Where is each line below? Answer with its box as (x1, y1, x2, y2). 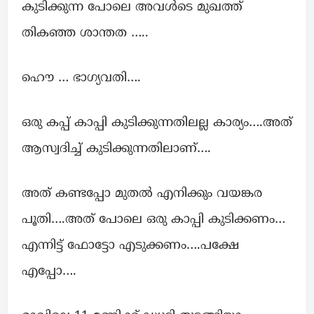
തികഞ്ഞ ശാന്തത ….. (22, 25, 149, 42)
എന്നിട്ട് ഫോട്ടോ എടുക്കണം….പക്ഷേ (22, 238, 239, 254)
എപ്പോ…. (22, 264, 76, 280)
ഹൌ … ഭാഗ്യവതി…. (22, 70, 141, 87)
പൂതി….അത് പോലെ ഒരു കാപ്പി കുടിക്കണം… (22, 212, 285, 228)
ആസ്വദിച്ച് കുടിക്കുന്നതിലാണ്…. (22, 141, 211, 158)
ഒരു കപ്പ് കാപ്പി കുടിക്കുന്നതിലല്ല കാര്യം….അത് (22, 115, 292, 132)
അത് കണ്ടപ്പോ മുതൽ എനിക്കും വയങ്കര (22, 186, 262, 203)
